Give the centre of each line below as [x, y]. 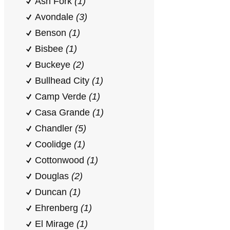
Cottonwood [61, 160]
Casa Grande [64, 112]
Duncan [52, 192]
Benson [52, 33]
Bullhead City [63, 81]
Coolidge [54, 144]
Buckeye [54, 65]
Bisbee [50, 49]
